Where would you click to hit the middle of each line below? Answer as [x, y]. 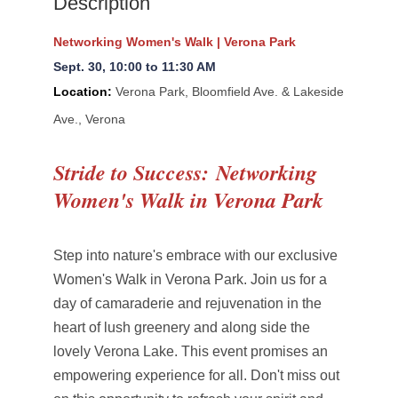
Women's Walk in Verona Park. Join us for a [190, 279]
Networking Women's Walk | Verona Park [174, 42]
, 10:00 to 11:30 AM [159, 67]
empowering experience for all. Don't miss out [196, 375]
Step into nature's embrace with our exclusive [195, 255]
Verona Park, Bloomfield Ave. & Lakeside [229, 92]
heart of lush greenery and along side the [181, 327]
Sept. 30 [77, 67]
